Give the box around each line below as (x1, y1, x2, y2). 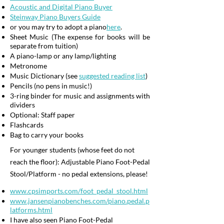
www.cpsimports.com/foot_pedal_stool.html (10, 186, 148, 195)
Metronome (10, 61, 47, 70)
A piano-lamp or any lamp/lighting (10, 51, 116, 60)
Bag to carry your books (10, 130, 83, 139)
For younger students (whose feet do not (10, 145, 134, 154)
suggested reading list (79, 71, 145, 80)
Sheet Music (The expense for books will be (10, 32, 150, 41)
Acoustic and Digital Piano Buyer (10, 2, 112, 11)
